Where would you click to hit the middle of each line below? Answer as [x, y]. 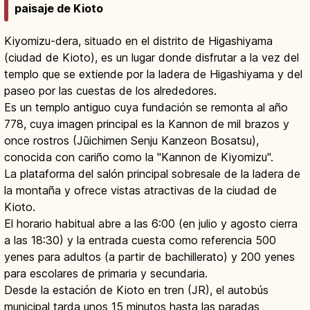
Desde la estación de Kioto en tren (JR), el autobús [136, 290]
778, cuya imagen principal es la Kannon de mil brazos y [147, 124]
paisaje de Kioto [59, 9]
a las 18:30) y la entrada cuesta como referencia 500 [140, 240]
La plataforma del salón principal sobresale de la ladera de [152, 174]
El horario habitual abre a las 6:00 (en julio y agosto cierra [151, 224]
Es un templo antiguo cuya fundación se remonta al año [146, 108]
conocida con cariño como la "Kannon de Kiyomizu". [139, 157]
